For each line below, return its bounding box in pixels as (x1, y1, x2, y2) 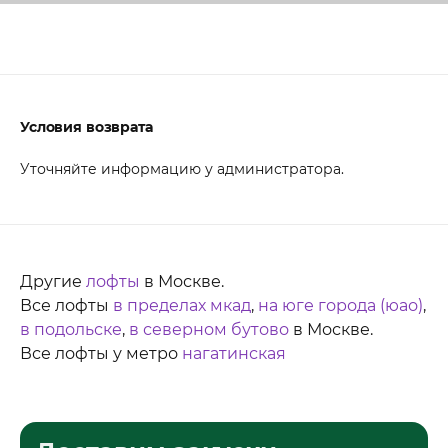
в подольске (20, 319, 122, 339)
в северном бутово (129, 319, 289, 339)
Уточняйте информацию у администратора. (20, 159, 344, 178)
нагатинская (182, 343, 286, 363)
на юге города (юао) (258, 295, 423, 315)
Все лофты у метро (20, 343, 182, 363)
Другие (20, 271, 86, 291)
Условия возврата (20, 117, 153, 136)
